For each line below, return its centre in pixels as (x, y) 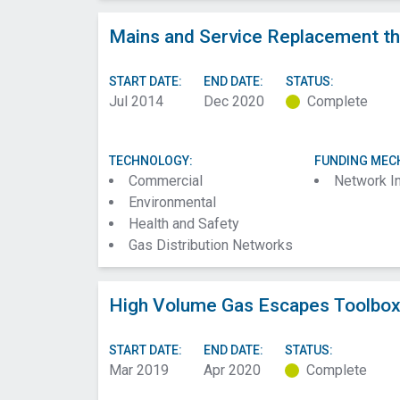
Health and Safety (184, 224)
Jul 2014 (136, 101)
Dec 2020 (234, 101)
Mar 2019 (139, 370)
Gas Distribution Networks (211, 245)
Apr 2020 (232, 370)
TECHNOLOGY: (151, 161)
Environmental (172, 202)
